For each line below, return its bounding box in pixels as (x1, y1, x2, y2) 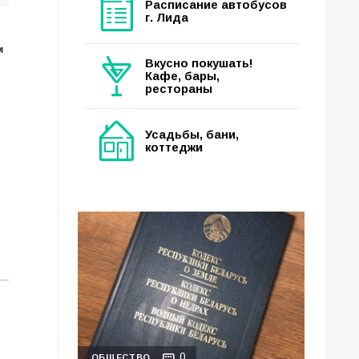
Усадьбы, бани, (145, 128, 239, 141)
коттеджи (145, 141, 203, 154)
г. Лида (145, 11, 188, 24)
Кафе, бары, (145, 70, 220, 83)
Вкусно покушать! (145, 57, 253, 70)
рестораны (145, 83, 212, 95)
